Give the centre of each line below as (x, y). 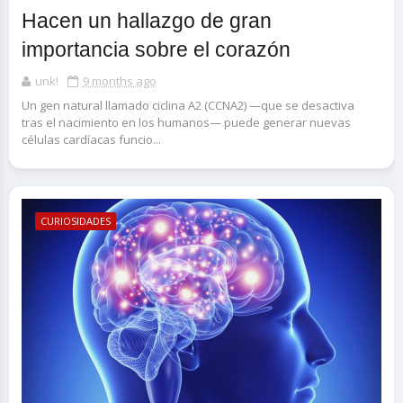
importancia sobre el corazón (156, 49)
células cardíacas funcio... (91, 139)
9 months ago (119, 81)
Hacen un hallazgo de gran (146, 21)
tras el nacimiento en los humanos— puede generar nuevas (186, 122)
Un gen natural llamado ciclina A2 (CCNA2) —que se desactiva (188, 105)
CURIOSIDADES (75, 221)
